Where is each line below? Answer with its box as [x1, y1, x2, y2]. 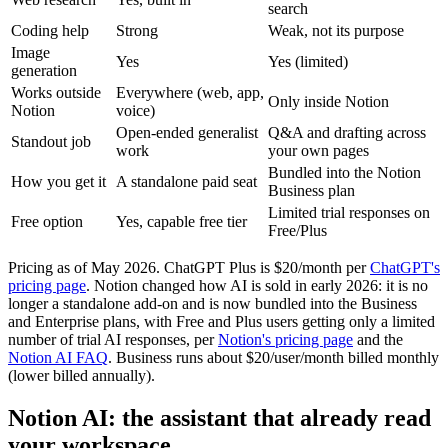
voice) [116, 102, 155, 120]
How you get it [11, 173, 106, 191]
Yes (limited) [268, 53, 348, 71]
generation [11, 62, 77, 80]
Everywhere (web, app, [116, 84, 264, 102]
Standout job [11, 133, 91, 151]
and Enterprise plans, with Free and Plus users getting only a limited [8, 313, 435, 331]
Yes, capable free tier [116, 213, 247, 231]
